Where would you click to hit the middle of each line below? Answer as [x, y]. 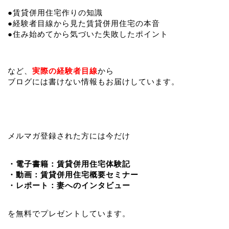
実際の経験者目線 [65, 71]
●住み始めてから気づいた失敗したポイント [88, 34]
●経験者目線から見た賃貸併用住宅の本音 [84, 23]
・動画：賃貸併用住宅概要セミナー [73, 174]
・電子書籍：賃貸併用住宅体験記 [69, 164]
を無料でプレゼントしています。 [69, 213]
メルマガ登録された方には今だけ [69, 135]
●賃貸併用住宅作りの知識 [55, 12]
